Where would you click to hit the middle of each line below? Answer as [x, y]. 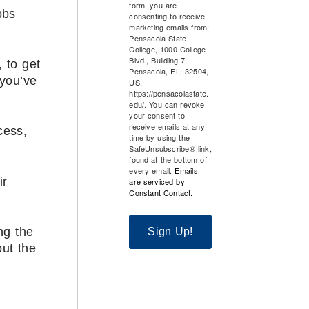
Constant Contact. [161, 192]
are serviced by [157, 181]
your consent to [157, 115]
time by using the [160, 137]
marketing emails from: [169, 27]
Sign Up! [170, 231]
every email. [152, 170]
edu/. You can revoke [167, 104]
